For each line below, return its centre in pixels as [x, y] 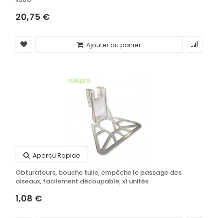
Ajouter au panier [113, 45]
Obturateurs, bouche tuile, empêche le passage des [99, 173]
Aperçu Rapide [56, 155]
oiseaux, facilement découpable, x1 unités [82, 181]
